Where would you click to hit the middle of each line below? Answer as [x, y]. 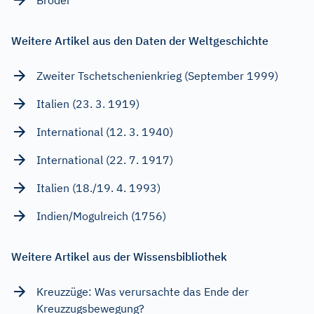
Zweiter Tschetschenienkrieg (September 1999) [157, 75]
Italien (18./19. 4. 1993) [98, 187]
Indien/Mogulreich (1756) [101, 216]
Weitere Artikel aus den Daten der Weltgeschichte [140, 40]
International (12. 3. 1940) [105, 131]
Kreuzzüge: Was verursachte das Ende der [143, 291]
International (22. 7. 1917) [105, 159]
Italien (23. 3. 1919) [88, 103]
